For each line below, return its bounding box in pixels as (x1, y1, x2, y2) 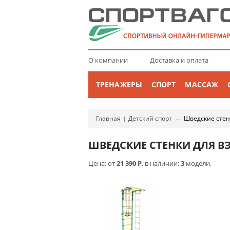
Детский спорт (128, 114, 172, 123)
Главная (96, 114, 121, 123)
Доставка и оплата (149, 55, 208, 65)
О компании (88, 55, 128, 65)
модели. (184, 159, 212, 168)
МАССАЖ (185, 80, 219, 89)
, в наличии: (142, 159, 181, 168)
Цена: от (88, 159, 117, 168)
